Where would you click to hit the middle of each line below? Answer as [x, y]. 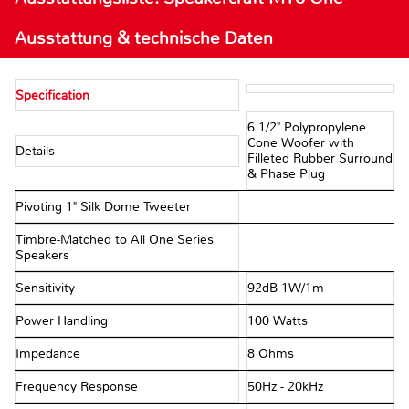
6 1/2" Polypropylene [306, 128]
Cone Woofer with [300, 143]
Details [37, 151]
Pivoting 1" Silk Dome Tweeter [103, 207]
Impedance [50, 354]
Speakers [42, 256]
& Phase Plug [286, 174]
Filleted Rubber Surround [320, 159]
